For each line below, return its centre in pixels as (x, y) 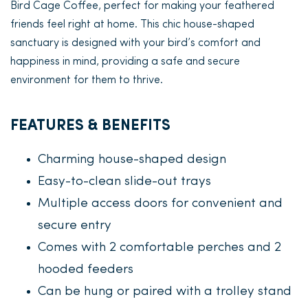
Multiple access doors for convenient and (160, 204)
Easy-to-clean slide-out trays (124, 182)
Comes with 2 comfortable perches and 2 (159, 248)
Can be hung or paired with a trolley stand (165, 292)
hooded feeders (86, 270)
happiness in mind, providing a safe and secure (125, 62)
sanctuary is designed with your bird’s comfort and (135, 43)
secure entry (75, 226)
